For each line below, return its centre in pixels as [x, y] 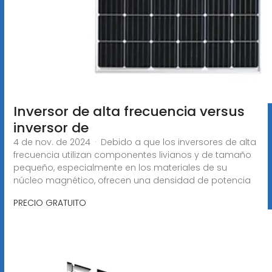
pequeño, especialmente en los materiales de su [120, 167]
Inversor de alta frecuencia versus [129, 111]
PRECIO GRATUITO [49, 202]
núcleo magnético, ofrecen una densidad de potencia [132, 180]
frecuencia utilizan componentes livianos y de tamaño [132, 155]
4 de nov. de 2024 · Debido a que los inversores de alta [134, 142]
